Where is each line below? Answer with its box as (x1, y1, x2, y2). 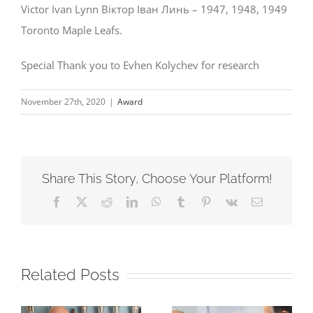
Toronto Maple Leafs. (21, 23, 122, 38)
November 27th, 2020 (21, 96, 105, 108)
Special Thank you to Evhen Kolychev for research (21, 58, 259, 73)
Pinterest (210, 196, 249, 208)
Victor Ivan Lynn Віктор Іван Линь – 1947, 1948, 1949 (21, 2, 287, 17)
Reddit (111, 196, 141, 208)
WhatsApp (160, 196, 208, 208)
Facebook (61, 196, 105, 208)
